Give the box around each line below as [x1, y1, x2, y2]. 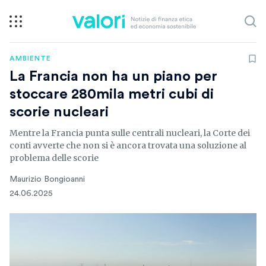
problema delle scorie [9, 153, 99, 163]
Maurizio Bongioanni [9, 175, 85, 183]
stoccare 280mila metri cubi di [9, 87, 214, 102]
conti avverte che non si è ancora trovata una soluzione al [9, 140, 246, 151]
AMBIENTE [9, 55, 51, 62]
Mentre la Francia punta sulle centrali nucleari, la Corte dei [9, 128, 250, 138]
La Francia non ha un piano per [9, 69, 217, 84]
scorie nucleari [9, 105, 109, 119]
